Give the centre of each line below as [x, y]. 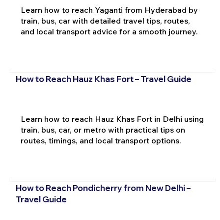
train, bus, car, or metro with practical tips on [103, 129]
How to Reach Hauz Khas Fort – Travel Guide [103, 79]
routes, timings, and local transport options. [101, 140]
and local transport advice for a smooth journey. [109, 31]
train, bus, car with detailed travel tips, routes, [105, 20]
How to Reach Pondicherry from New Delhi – [103, 188]
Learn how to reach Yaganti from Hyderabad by [109, 10]
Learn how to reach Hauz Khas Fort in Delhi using [112, 119]
